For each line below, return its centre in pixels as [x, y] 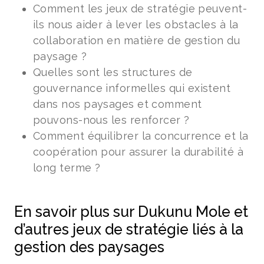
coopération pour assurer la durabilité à [138, 152]
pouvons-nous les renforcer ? [111, 120]
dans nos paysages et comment [118, 104]
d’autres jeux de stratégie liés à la [129, 229]
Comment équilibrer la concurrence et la [141, 136]
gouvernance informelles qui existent [132, 88]
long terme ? [67, 168]
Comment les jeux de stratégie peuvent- [140, 9]
